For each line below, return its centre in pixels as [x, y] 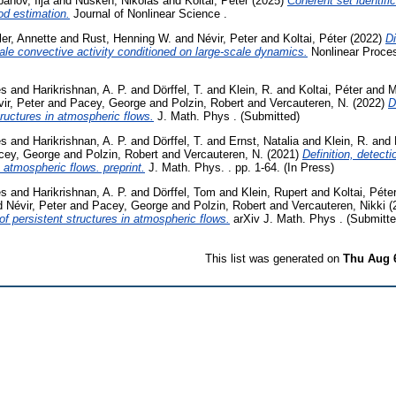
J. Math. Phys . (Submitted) [227, 116]
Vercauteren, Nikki [339, 205]
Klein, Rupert [274, 192]
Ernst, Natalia [264, 141]
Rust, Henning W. [127, 39]
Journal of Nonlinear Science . [148, 14]
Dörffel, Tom [184, 192]
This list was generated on [274, 258]
